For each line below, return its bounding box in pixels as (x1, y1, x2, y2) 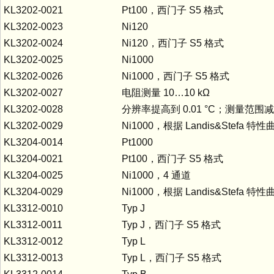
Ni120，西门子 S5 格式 (122, 37, 224, 48)
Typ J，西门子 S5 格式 (122, 219, 221, 230)
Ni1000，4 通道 (122, 169, 191, 180)
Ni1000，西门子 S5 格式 (122, 70, 229, 81)
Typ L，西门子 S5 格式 (122, 252, 221, 263)
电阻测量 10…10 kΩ (122, 87, 210, 98)
